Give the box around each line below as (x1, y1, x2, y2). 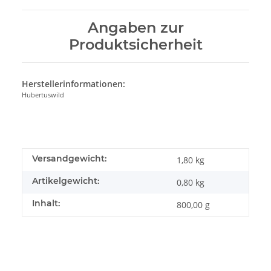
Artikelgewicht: (32, 175, 99, 187)
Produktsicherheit (68, 36, 203, 54)
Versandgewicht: (32, 153, 106, 165)
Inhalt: (32, 198, 60, 209)
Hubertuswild (22, 90, 64, 100)
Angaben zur (87, 19, 184, 37)
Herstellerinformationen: (22, 78, 125, 90)
